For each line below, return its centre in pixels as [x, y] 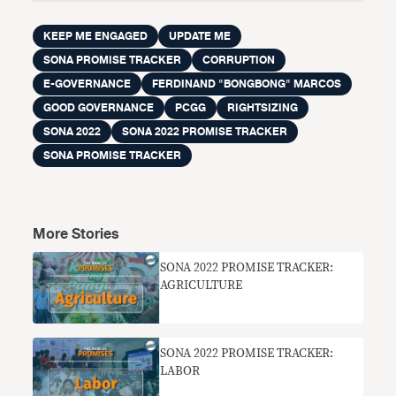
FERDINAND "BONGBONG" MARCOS [247, 84]
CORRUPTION [239, 60]
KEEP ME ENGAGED [96, 36]
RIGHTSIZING [263, 108]
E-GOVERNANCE [88, 84]
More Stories [76, 234]
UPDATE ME [200, 36]
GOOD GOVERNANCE [99, 108]
